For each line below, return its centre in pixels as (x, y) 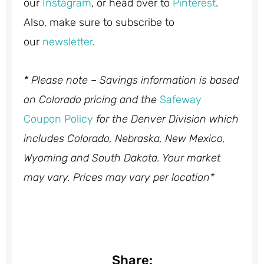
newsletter (67, 42)
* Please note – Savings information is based (131, 80)
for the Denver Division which (166, 119)
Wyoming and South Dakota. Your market (122, 158)
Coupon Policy (58, 119)
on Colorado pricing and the (92, 99)
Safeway (181, 99)
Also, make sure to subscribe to (99, 23)
